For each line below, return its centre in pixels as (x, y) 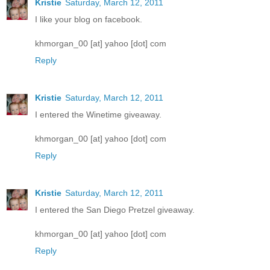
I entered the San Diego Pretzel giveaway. (115, 210)
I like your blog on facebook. (89, 20)
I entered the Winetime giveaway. (98, 115)
